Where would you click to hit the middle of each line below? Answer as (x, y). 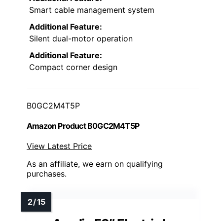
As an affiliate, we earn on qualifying (95, 164)
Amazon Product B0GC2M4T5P (83, 126)
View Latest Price (59, 146)
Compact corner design (73, 67)
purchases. (47, 174)
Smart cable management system (92, 10)
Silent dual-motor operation (81, 38)
